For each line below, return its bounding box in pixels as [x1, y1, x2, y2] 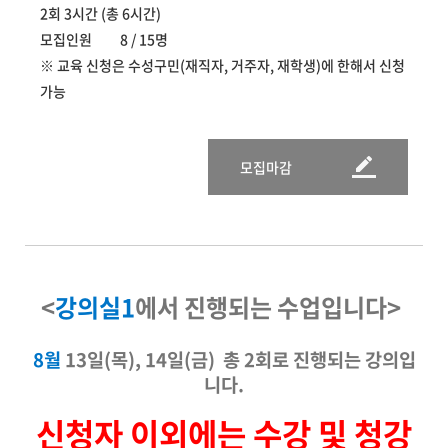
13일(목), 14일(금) [60, 345, 215, 373]
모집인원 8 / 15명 [40, 29, 168, 49]
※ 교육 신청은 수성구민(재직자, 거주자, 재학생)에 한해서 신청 [40, 55, 405, 75]
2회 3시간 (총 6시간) [40, 3, 161, 23]
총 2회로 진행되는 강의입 [214, 345, 416, 373]
